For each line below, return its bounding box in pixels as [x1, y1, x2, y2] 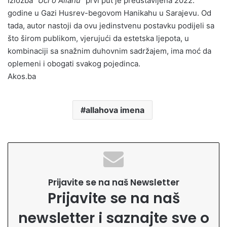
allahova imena [85, 104, 144, 115]
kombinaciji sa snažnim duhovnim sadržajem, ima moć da [8, 46, 211, 56]
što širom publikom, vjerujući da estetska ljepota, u [8, 33, 189, 43]
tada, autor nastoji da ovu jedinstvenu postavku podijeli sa [8, 20, 214, 30]
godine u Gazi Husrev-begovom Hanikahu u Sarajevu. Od [8, 8, 211, 18]
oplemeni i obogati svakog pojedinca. [8, 58, 140, 68]
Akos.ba [8, 71, 36, 81]
